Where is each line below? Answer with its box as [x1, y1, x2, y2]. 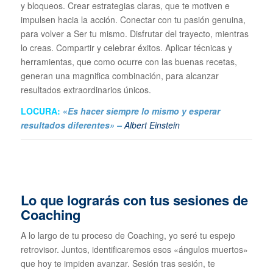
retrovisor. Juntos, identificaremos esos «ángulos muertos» [20, 243, 248, 256]
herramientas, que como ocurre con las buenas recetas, [20, 55, 237, 68]
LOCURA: [20, 104, 60, 117]
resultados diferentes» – [20, 118, 124, 131]
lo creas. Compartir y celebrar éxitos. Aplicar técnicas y [20, 41, 232, 54]
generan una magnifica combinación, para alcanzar [20, 69, 219, 82]
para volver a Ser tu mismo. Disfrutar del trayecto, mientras [20, 27, 249, 40]
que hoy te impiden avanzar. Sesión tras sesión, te [20, 257, 215, 270]
